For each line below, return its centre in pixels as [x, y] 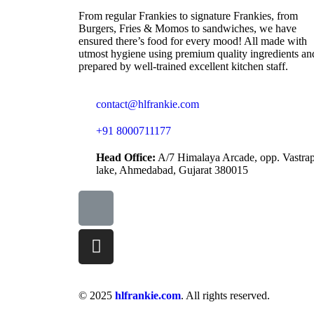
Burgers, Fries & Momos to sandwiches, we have [187, 28]
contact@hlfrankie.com [148, 104]
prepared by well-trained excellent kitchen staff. [183, 66]
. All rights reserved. [225, 295]
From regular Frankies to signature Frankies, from [188, 15]
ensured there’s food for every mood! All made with [193, 41]
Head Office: [126, 157]
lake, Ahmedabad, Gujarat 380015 [172, 170]
